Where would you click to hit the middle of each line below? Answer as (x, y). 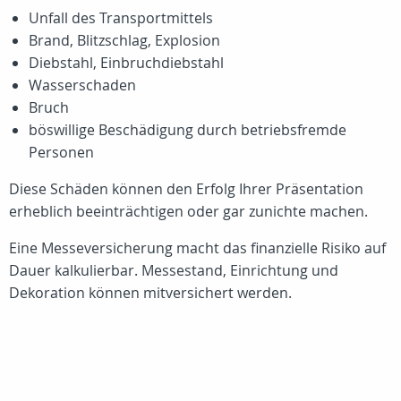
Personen (61, 152)
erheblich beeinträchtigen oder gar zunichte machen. (188, 211)
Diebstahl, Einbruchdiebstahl (126, 63)
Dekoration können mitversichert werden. (150, 293)
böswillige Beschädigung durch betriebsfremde (188, 130)
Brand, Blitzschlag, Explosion (124, 40)
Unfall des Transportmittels (121, 18)
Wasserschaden (82, 85)
